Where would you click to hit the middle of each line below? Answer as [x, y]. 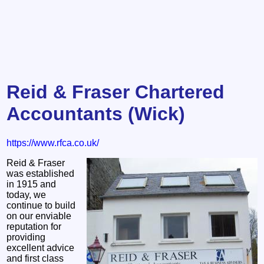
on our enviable [39, 216]
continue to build [41, 205]
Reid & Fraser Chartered [116, 92]
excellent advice [41, 247]
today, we [27, 194]
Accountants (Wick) [96, 114]
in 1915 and [32, 184]
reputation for [34, 226]
